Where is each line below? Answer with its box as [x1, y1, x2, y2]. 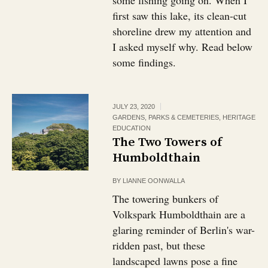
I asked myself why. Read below [112, 39, 253, 54]
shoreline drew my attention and [112, 24, 252, 38]
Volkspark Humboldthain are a [112, 207, 246, 221]
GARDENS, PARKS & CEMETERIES [112, 114, 220, 121]
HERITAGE [223, 114, 256, 121]
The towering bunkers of [112, 191, 219, 206]
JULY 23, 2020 [112, 103, 156, 110]
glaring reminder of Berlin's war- [112, 223, 255, 237]
